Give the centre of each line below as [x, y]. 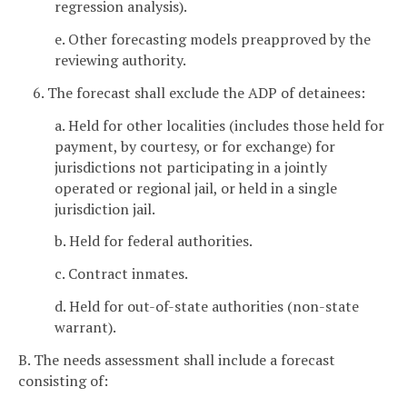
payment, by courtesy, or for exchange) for [195, 146]
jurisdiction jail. [105, 208]
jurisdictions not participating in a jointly [191, 167]
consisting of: [63, 380]
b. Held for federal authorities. [154, 241]
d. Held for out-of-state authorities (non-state [207, 307]
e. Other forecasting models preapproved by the [213, 40]
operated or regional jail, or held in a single [196, 188]
